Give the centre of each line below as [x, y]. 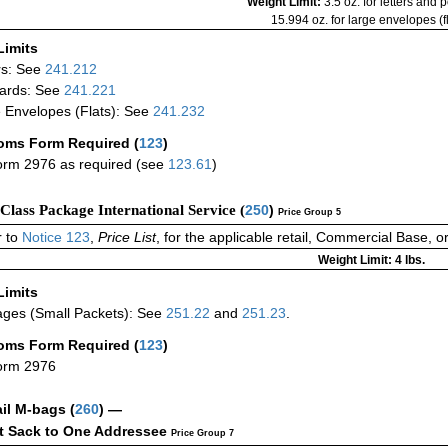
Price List [127, 237]
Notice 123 [54, 237]
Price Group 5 [309, 212]
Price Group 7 [202, 433]
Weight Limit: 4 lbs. [371, 260]
